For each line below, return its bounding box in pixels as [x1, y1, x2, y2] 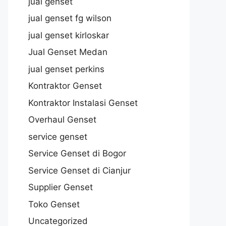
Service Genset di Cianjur [28, 165, 131, 176]
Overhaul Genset [28, 115, 96, 125]
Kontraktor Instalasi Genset [28, 97, 138, 108]
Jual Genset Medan [28, 47, 107, 57]
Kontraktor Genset [28, 81, 102, 91]
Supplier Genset [28, 182, 93, 192]
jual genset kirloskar [28, 30, 109, 40]
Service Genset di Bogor [28, 148, 126, 158]
